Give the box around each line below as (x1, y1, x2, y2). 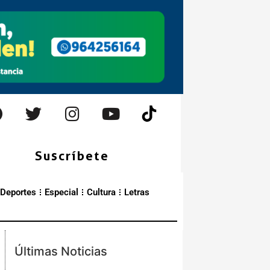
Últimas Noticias (14, 244, 108, 259)
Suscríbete (35, 148, 110, 163)
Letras (124, 187, 149, 198)
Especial (45, 187, 78, 198)
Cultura (87, 187, 116, 198)
